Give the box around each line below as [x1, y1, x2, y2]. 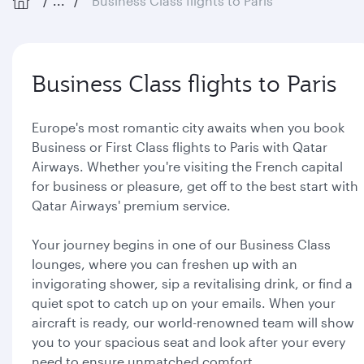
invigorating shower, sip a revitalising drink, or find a [32, 275, 353, 291]
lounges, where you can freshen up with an [32, 256, 297, 271]
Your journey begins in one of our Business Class [32, 236, 331, 252]
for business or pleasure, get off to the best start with [32, 178, 358, 193]
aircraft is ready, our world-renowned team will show [32, 314, 354, 330]
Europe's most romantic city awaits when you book [32, 119, 344, 135]
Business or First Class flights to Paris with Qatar [32, 139, 327, 154]
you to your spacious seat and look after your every [32, 334, 345, 349]
